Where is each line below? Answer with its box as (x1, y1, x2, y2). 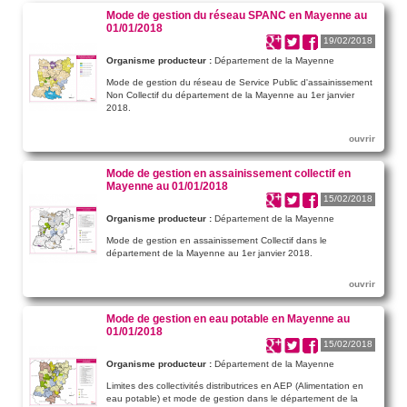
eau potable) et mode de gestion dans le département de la (106, 392, 358, 403)
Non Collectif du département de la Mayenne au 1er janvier (106, 89, 354, 100)
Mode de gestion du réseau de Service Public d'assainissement (106, 76, 372, 87)
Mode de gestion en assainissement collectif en (106, 166, 351, 179)
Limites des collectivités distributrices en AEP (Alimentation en (106, 380, 363, 391)
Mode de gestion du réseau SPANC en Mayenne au (106, 8, 367, 21)
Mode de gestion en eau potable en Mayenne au (106, 312, 350, 324)
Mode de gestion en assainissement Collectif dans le (106, 234, 327, 245)
